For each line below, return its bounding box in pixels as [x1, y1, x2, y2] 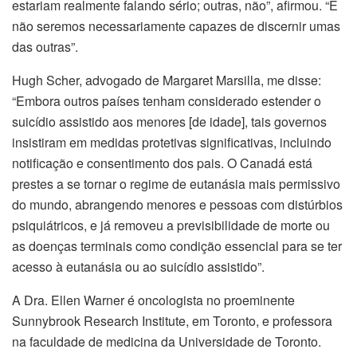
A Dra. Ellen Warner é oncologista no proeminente [12, 290, 295, 309]
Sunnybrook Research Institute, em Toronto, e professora [12, 311, 332, 330]
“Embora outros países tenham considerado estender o [12, 91, 321, 110]
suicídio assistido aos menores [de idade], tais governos [12, 112, 327, 131]
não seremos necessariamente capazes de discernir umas [12, 16, 340, 35]
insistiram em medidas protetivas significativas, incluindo [12, 132, 331, 151]
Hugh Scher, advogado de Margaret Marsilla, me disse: [12, 70, 321, 89]
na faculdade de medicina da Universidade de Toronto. [12, 331, 321, 351]
